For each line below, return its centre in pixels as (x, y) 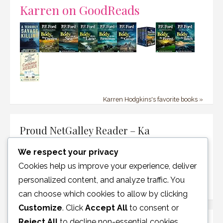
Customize (40, 208)
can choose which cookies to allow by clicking (103, 194)
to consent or (153, 208)
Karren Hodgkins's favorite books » (153, 99)
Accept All (106, 208)
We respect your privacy (68, 152)
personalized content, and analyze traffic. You (102, 180)
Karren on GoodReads (80, 9)
